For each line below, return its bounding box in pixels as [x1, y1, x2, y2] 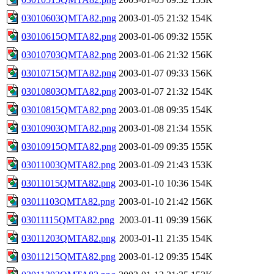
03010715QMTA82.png [21, 67, 116, 78]
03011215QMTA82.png [21, 251, 116, 262]
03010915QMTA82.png [21, 141, 116, 152]
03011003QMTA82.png [21, 159, 116, 170]
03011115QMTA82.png [21, 214, 114, 225]
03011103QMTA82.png [21, 196, 115, 207]
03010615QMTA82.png [21, 31, 116, 42]
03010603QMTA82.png [21, 12, 116, 23]
